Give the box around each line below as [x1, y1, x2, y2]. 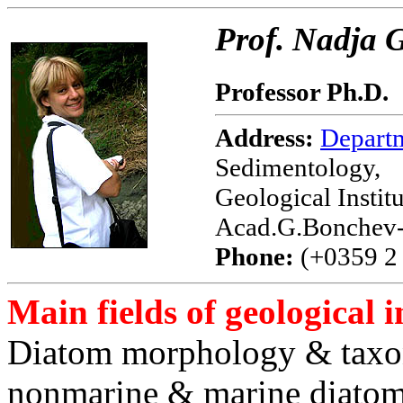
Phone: [215, 242, 294, 272]
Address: [215, 123, 314, 153]
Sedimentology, [215, 153, 381, 183]
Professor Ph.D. [215, 77, 389, 107]
